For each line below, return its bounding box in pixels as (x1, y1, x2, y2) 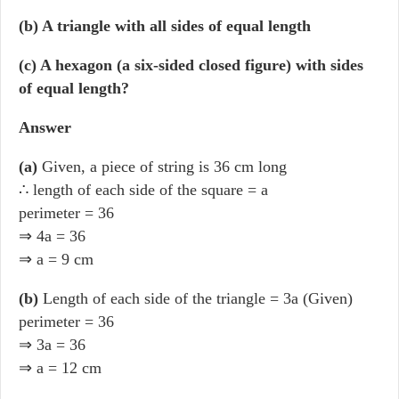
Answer (19, 118, 71, 136)
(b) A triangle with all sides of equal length (19, 17, 311, 35)
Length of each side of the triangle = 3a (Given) (43, 289, 353, 307)
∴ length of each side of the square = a (19, 181, 268, 199)
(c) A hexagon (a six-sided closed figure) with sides (19, 56, 363, 74)
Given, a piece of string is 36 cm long (37, 158, 287, 175)
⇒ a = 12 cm (19, 359, 102, 377)
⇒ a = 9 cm (19, 250, 94, 268)
